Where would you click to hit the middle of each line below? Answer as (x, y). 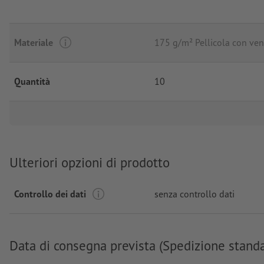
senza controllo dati (194, 194)
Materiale (34, 43)
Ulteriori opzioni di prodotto (90, 163)
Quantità (32, 82)
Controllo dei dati (50, 194)
